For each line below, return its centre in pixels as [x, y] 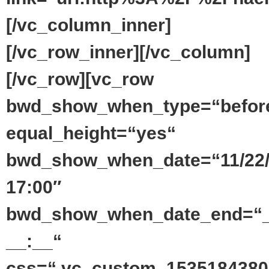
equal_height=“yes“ [91, 133]
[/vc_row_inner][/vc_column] [128, 52]
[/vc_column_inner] [89, 25]
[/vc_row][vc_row [80, 79]
